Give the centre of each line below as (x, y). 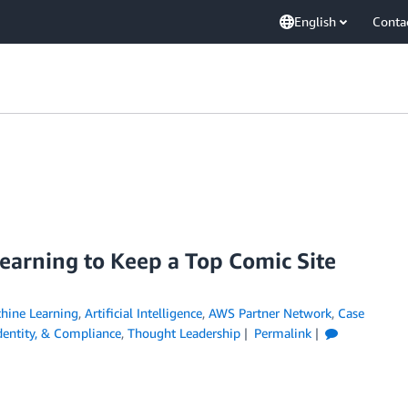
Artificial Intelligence (143, 313)
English (315, 21)
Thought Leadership (184, 333)
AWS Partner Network (270, 313)
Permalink (282, 333)
